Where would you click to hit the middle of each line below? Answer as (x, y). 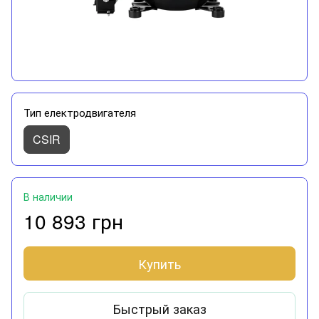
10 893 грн (73, 220)
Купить (159, 263)
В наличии (48, 196)
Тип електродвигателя (80, 112)
